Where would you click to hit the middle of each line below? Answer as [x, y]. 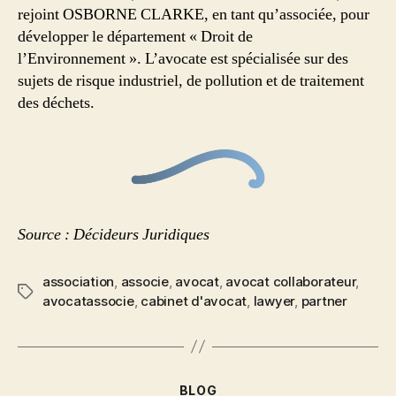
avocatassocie [88, 301]
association [79, 281]
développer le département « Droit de [135, 36]
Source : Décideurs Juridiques [114, 234]
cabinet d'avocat [194, 301]
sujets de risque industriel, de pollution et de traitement [191, 80]
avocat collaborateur [291, 281]
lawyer [274, 301]
